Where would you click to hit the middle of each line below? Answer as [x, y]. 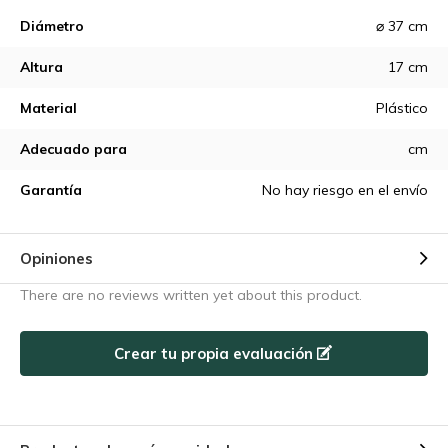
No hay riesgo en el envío [345, 190]
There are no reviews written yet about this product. [191, 295]
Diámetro [52, 26]
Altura [41, 67]
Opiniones [56, 258]
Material [48, 108]
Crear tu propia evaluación [215, 353]
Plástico [402, 108]
